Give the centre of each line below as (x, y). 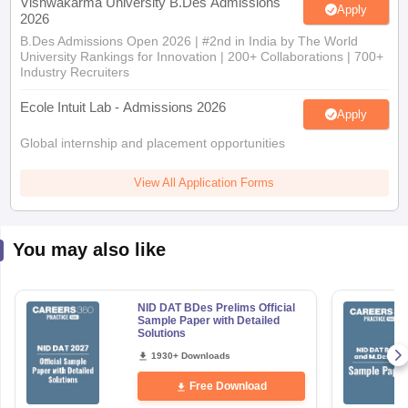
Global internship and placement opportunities (152, 143)
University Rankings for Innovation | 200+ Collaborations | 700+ (201, 56)
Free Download (228, 386)
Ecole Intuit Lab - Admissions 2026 (122, 107)
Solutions (161, 333)
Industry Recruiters (74, 72)
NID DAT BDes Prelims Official (216, 308)
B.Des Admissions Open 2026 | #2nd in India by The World (189, 41)
